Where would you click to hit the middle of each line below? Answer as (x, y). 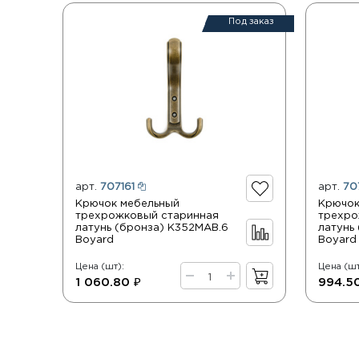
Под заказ (251, 22)
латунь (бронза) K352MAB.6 (152, 228)
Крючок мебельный (128, 204)
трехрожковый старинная (147, 216)
